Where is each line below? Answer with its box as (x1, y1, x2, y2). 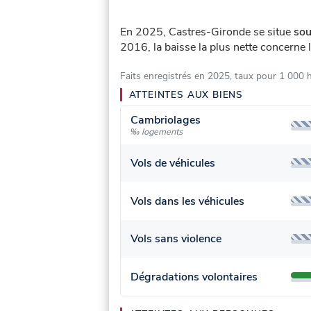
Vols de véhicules (131, 155, 216, 171)
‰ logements (131, 126, 183, 139)
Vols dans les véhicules (131, 193, 245, 209)
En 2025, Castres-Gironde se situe (120, 24, 294, 40)
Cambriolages (131, 112, 201, 128)
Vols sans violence (131, 231, 222, 247)
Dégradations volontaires (131, 269, 258, 285)
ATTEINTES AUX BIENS (128, 87, 244, 101)
